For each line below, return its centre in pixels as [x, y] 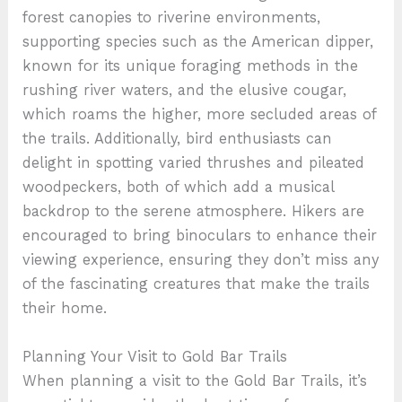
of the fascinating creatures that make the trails [197, 284]
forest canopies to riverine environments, [172, 18]
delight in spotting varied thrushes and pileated [194, 163]
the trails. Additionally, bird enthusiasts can [178, 139]
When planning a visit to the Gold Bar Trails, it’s [195, 380]
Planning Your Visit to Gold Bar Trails [155, 356]
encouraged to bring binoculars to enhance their [200, 236]
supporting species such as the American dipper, [198, 42]
